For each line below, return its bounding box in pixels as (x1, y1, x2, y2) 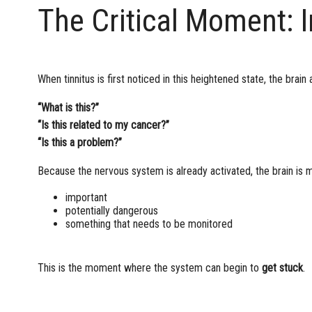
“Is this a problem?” (37, 135, 122, 149)
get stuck (261, 260, 303, 274)
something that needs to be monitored (65, 217, 233, 231)
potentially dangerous (65, 203, 158, 217)
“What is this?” (37, 100, 99, 114)
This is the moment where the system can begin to (37, 260, 262, 274)
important (65, 190, 107, 204)
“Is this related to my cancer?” (37, 118, 169, 132)
